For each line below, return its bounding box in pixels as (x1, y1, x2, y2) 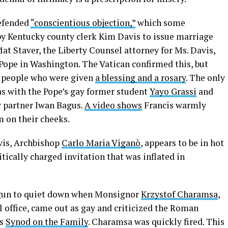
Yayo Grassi (150, 85, 196, 97)
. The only (186, 72, 225, 83)
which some (135, 17, 185, 28)
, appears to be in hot (140, 137, 224, 149)
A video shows (84, 99, 142, 111)
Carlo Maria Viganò (62, 137, 140, 149)
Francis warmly (142, 99, 206, 111)
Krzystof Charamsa (141, 188, 218, 200)
